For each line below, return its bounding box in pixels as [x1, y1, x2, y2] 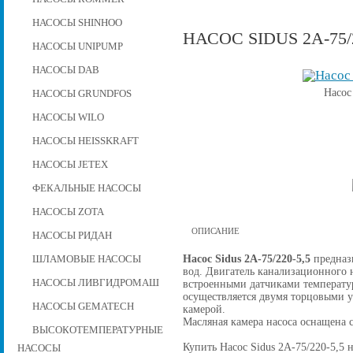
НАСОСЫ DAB [32, 64, 99, 76]
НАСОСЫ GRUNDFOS [32, 87, 132, 99]
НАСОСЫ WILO [32, 111, 104, 123]
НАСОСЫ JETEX [32, 158, 108, 170]
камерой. [182, 302, 225, 315]
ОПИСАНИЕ [191, 226, 240, 236]
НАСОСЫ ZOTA [32, 206, 104, 217]
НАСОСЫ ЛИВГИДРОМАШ [32, 277, 159, 288]
